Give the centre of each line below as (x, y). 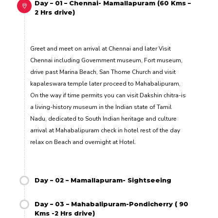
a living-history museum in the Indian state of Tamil (101, 107)
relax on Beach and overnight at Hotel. (83, 142)
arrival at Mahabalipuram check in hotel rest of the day (105, 130)
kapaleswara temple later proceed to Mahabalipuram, (105, 83)
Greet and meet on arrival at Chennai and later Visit (100, 48)
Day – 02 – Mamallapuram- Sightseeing (103, 180)
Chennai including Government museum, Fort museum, (106, 60)
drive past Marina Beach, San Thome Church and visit (103, 72)
